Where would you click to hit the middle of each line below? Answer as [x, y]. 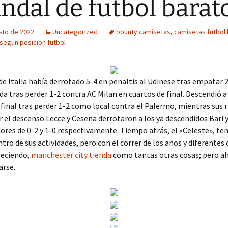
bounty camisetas [143, 32]
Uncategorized [75, 32]
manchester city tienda [71, 155]
